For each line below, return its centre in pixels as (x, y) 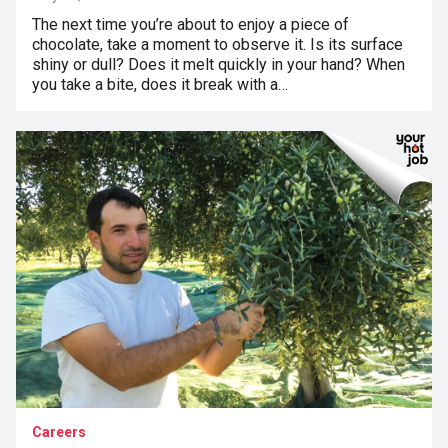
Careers (59, 431)
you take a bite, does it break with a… (160, 84)
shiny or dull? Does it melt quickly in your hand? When (218, 64)
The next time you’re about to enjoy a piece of (190, 24)
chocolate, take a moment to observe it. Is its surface (217, 44)
